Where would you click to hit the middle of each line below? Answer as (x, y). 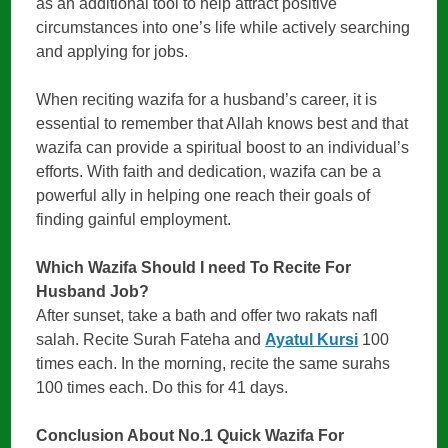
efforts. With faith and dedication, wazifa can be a (209, 172)
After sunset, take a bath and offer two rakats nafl (207, 316)
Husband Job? (93, 292)
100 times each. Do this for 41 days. (162, 388)
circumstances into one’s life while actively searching (223, 28)
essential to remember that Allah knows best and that (222, 124)
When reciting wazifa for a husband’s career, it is (207, 100)
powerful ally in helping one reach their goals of (203, 196)
